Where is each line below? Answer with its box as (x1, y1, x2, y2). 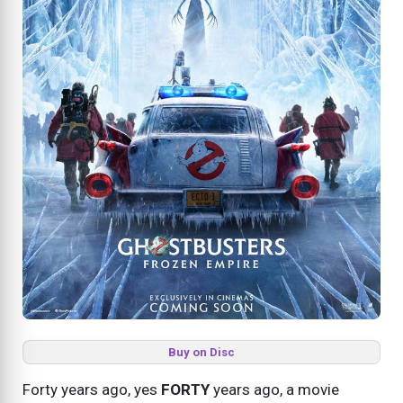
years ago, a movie (210, 380, 339, 399)
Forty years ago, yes (22, 380, 161, 399)
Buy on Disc (168, 345, 235, 359)
